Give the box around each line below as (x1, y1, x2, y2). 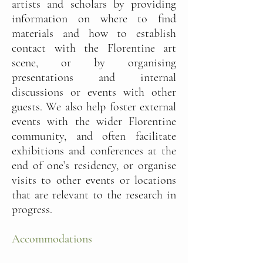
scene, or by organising (12, 56, 176, 70)
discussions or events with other (12, 85, 176, 99)
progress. (12, 203, 52, 217)
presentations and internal (12, 70, 176, 85)
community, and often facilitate (12, 129, 176, 143)
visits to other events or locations (12, 173, 176, 187)
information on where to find (12, 12, 176, 26)
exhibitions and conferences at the (12, 144, 176, 158)
